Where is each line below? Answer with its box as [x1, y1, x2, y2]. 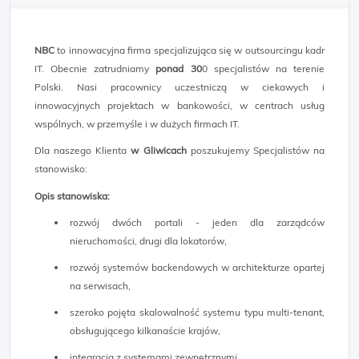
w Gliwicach [131, 144, 187, 156]
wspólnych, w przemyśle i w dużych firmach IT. [34, 118, 240, 130]
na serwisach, [70, 280, 131, 292]
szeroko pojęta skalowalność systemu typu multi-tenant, [70, 306, 325, 318]
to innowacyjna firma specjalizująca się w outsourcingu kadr [54, 44, 325, 56]
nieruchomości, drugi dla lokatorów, [70, 235, 227, 247]
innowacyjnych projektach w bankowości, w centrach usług [34, 99, 325, 111]
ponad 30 [155, 63, 202, 75]
